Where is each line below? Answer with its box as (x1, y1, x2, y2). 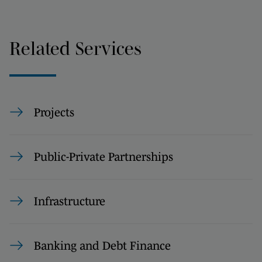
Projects (34, 105, 74, 119)
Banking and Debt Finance (34, 239, 171, 252)
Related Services (9, 37, 142, 58)
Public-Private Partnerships (34, 150, 173, 163)
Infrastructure (34, 194, 105, 208)
